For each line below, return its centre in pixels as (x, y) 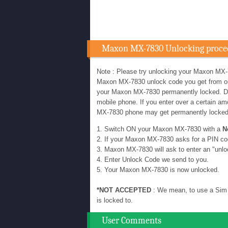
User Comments (132, 221)
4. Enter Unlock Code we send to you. (153, 160)
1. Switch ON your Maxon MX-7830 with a (160, 129)
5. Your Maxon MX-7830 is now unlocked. (158, 170)
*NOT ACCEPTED (124, 190)
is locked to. (115, 200)
